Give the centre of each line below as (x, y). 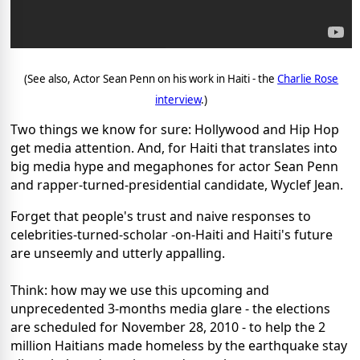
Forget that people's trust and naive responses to (161, 217)
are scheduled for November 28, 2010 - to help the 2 (168, 327)
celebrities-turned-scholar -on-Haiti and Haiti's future (172, 235)
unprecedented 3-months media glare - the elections (170, 309)
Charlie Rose (308, 78)
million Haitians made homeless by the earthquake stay (179, 346)
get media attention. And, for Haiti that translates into (174, 148)
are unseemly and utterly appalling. (118, 254)
